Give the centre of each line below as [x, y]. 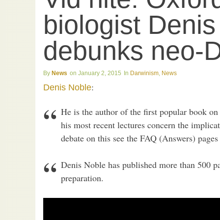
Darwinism [144, 73]
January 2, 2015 [100, 73]
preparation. [82, 178]
